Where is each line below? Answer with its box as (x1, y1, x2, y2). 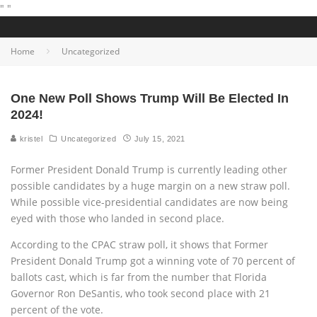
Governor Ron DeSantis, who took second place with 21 (11, 287, 270, 300)
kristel (17, 134, 43, 143)
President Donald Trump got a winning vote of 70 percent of (11, 254, 295, 267)
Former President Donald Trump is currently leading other (11, 163, 287, 176)
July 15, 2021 (134, 134, 185, 143)
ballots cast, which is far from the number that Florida (11, 270, 267, 284)
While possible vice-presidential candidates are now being (11, 195, 288, 209)
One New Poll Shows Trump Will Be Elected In (11, 91, 289, 105)
